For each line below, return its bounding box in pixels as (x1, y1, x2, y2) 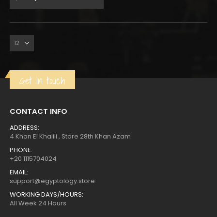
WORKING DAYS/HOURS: (10, 189, 83, 199)
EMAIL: (10, 167, 28, 177)
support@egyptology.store (10, 176, 95, 186)
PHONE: (10, 145, 32, 155)
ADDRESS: (10, 123, 39, 132)
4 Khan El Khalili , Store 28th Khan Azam (10, 131, 131, 141)
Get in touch (19, 72, 65, 89)
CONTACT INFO (10, 106, 67, 117)
